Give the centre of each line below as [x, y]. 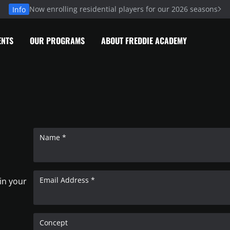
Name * [53, 137]
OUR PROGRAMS [57, 40]
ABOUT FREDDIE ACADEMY [144, 40]
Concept [54, 223]
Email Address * [68, 180]
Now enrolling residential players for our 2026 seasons [124, 9]
